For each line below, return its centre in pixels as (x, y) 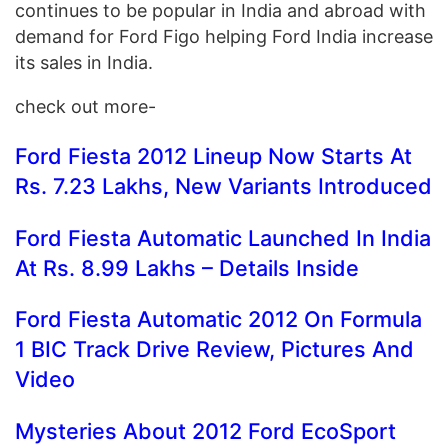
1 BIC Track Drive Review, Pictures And (214, 349)
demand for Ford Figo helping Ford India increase (224, 36)
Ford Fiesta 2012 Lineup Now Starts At (213, 156)
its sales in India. (84, 62)
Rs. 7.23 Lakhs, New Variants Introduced (223, 186)
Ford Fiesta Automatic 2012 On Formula (218, 319)
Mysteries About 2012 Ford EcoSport (205, 430)
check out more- (85, 106)
